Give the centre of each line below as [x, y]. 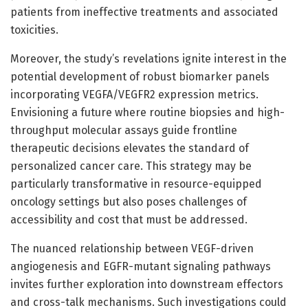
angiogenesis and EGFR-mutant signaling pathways [141, 266]
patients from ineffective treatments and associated [144, 12]
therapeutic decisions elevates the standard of [130, 148]
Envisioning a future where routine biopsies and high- [147, 112]
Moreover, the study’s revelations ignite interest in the [148, 58]
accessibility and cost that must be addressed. [129, 219]
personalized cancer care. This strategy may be [131, 166]
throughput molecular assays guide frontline [124, 130]
